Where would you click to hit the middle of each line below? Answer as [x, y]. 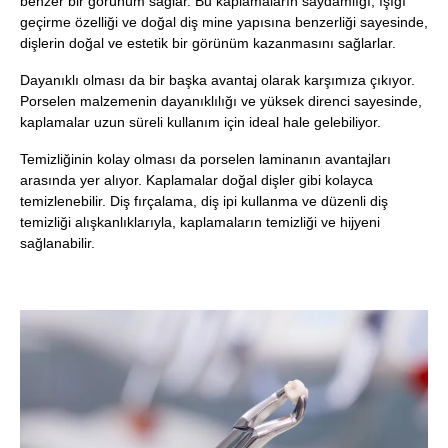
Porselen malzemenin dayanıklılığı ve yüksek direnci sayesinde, [221, 100]
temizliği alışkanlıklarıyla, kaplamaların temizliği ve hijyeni [200, 221]
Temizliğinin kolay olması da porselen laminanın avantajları [205, 158]
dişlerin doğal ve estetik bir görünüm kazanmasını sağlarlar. [208, 42]
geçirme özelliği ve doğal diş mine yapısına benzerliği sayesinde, [224, 21]
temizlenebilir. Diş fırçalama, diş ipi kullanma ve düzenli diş [204, 200]
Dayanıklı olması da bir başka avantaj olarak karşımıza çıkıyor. [217, 79]
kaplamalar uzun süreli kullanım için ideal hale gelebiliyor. [200, 121]
